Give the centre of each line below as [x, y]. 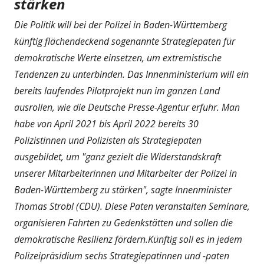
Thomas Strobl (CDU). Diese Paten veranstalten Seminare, [132, 206]
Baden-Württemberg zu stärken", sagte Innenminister [123, 189]
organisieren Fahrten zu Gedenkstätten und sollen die [123, 222]
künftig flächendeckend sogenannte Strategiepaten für [125, 41]
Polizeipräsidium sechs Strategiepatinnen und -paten [122, 255]
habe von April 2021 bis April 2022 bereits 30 [106, 123]
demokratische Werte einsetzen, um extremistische [118, 57]
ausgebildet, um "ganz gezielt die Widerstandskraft [118, 156]
